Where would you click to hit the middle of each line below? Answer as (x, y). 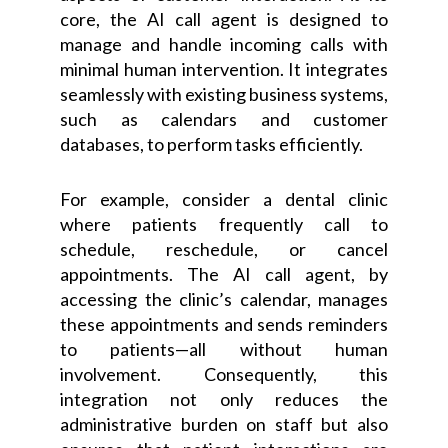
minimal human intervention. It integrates (224, 68)
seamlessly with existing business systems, (224, 93)
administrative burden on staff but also (224, 423)
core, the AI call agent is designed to (224, 18)
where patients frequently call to (224, 223)
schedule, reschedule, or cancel (224, 248)
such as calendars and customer (224, 118)
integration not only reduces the (224, 398)
